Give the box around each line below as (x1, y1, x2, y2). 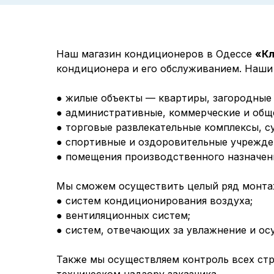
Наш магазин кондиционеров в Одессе (56, 48, 255, 60)
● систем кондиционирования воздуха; (56, 194, 253, 207)
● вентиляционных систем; (56, 209, 190, 221)
